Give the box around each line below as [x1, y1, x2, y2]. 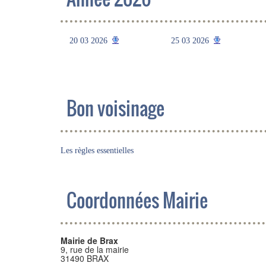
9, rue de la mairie [61, 243, 129, 255]
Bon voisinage [66, 94, 164, 122]
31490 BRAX [61, 252, 109, 264]
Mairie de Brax [61, 235, 118, 246]
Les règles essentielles [61, 146, 134, 155]
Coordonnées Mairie [66, 186, 208, 214]
